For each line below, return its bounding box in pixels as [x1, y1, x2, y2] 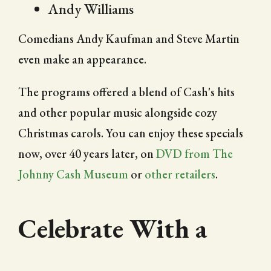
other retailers [145, 166, 215, 182]
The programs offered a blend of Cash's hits [18, 83, 235, 100]
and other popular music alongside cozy [18, 104, 217, 120]
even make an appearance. [18, 51, 146, 67]
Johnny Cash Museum [18, 166, 128, 182]
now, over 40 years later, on [18, 145, 156, 162]
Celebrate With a [18, 211, 207, 246]
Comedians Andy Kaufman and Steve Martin [18, 30, 240, 47]
